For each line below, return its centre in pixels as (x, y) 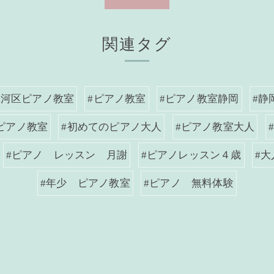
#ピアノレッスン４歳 (191, 155)
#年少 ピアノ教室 (85, 183)
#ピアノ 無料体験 (189, 183)
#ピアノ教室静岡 (199, 99)
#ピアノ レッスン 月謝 (67, 155)
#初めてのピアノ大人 (112, 127)
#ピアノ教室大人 (215, 127)
